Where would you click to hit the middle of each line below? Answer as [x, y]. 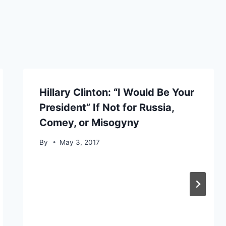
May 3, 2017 [79, 142]
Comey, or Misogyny [89, 122]
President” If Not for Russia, [106, 107]
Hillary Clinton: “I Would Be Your [117, 92]
